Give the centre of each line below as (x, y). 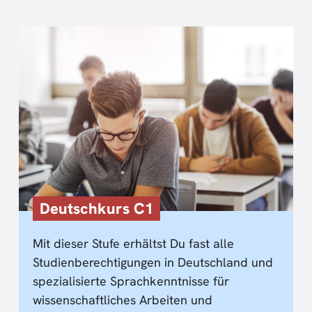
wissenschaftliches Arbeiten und (123, 299)
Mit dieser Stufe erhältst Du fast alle (133, 243)
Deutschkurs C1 (96, 208)
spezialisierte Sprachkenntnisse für (131, 281)
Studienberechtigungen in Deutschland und (153, 262)
